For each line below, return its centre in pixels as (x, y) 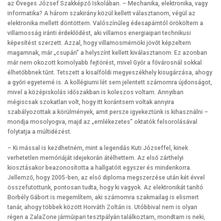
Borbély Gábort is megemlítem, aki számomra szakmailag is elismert (103, 198)
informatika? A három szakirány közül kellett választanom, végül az (101, 14)
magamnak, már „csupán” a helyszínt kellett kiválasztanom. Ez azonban (107, 53)
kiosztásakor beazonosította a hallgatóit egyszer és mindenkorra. (99, 168)
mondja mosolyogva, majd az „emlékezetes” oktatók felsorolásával (102, 122)
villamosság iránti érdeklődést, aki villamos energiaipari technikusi (99, 33)
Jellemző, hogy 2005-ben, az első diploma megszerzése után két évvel (106, 178)
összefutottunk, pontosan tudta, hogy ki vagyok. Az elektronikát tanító (105, 188)
